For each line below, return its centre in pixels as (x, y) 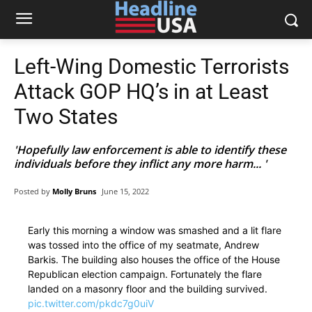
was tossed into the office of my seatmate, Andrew (143, 245)
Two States (66, 117)
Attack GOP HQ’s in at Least (141, 92)
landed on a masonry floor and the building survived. (148, 289)
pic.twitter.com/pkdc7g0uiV (91, 304)
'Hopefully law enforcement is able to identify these (150, 150)
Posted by (32, 191)
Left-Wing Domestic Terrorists (151, 67)
